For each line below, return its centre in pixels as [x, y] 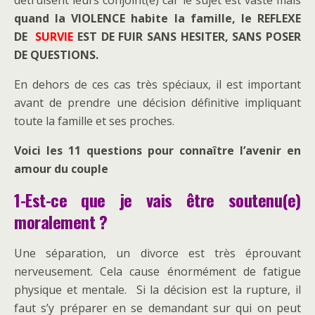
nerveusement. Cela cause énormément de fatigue [157, 272]
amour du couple [61, 169]
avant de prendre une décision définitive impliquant [157, 103]
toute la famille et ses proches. [94, 121]
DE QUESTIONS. [56, 55]
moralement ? [61, 222]
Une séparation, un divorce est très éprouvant [157, 253]
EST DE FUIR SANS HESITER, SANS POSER [187, 37]
